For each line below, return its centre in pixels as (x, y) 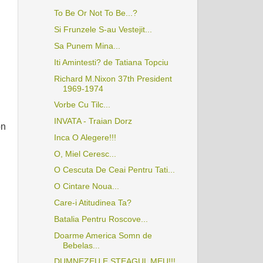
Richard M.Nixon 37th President (113, 78)
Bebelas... (81, 245)
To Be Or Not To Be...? (95, 13)
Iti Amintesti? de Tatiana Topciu (111, 62)
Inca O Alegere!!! (85, 137)
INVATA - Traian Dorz (93, 121)
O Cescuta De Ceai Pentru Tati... (114, 170)
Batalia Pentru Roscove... (101, 219)
